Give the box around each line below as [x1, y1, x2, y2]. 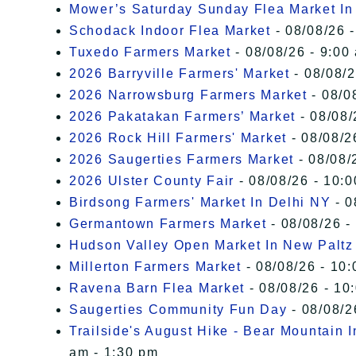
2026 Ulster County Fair [69, 174, 235, 188]
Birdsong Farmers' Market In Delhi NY [69, 195, 331, 210]
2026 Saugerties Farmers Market [69, 153, 294, 167]
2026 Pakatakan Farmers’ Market [69, 110, 296, 124]
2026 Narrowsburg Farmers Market [69, 88, 308, 103]
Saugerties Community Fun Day [69, 303, 288, 317]
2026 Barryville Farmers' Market [69, 67, 290, 81]
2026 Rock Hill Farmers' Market [69, 131, 287, 145]
